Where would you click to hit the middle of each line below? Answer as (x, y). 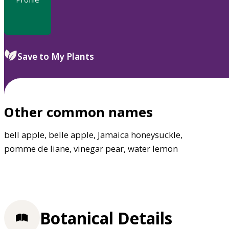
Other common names (78, 112)
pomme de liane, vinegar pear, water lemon (91, 149)
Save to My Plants (56, 57)
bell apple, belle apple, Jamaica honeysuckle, (93, 135)
